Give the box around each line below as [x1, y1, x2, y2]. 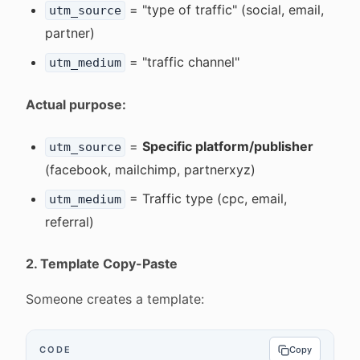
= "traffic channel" [125, 54, 239, 70]
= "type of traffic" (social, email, [125, 2, 324, 18]
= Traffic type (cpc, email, [125, 190, 287, 207]
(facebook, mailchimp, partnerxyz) [45, 162, 256, 178]
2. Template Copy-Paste [26, 256, 178, 272]
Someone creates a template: [26, 291, 204, 307]
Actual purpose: [26, 96, 126, 112]
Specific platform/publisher [142, 138, 313, 154]
